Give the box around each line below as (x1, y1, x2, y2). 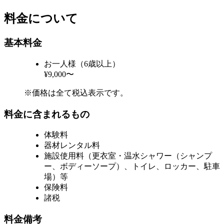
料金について (4, 12, 78, 25)
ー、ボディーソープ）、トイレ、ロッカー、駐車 (44, 162, 220, 171)
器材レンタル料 (44, 141, 100, 150)
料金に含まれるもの (4, 108, 89, 119)
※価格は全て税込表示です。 (24, 88, 128, 97)
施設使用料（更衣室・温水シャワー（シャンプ (44, 151, 212, 160)
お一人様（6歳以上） (44, 59, 120, 68)
